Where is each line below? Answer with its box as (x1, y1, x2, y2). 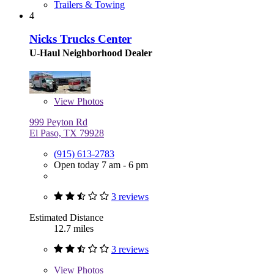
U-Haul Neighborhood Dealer (29, 48, 152, 59)
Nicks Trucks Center (29, 32, 131, 46)
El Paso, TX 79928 (29, 128, 104, 139)
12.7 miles (54, 223, 94, 234)
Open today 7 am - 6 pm (54, 160, 148, 171)
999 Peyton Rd (29, 117, 87, 128)
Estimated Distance (29, 212, 103, 223)
